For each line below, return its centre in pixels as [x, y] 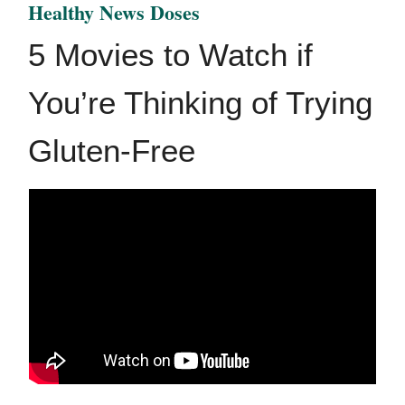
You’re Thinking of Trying [200, 103]
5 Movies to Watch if [170, 55]
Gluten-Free [112, 151]
